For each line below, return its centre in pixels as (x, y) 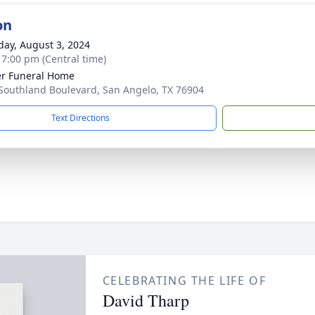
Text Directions (81, 118)
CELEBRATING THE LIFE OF (184, 281)
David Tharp (146, 300)
